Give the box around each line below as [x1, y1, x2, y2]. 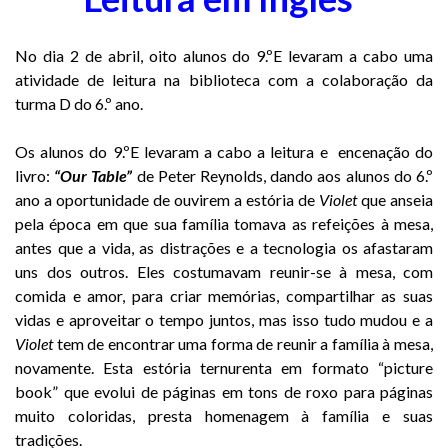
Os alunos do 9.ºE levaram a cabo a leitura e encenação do [15, 142, 433, 162]
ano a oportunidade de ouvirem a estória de [15, 190, 319, 210]
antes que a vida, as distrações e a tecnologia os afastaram [15, 238, 433, 258]
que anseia [357, 190, 433, 210]
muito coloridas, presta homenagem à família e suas [15, 406, 433, 426]
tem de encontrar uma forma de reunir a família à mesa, [53, 334, 433, 354]
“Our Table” [54, 166, 133, 186]
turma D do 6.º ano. [15, 94, 143, 114]
